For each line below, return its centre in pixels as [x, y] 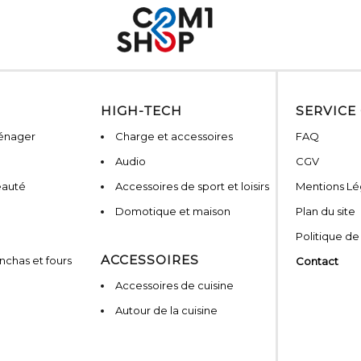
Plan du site [326, 212]
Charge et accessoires [174, 137]
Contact [317, 261]
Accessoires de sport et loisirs [192, 187]
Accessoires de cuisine [174, 286]
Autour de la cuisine [166, 311]
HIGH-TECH [141, 111]
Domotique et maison [173, 212]
